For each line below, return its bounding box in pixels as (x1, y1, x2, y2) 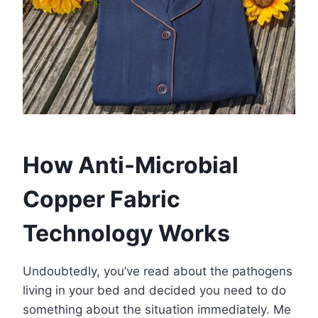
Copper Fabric (23, 185, 180, 214)
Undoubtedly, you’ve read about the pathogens (23, 264, 292, 279)
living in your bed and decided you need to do (23, 283, 286, 298)
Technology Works (23, 219, 230, 248)
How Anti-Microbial (23, 151, 238, 180)
